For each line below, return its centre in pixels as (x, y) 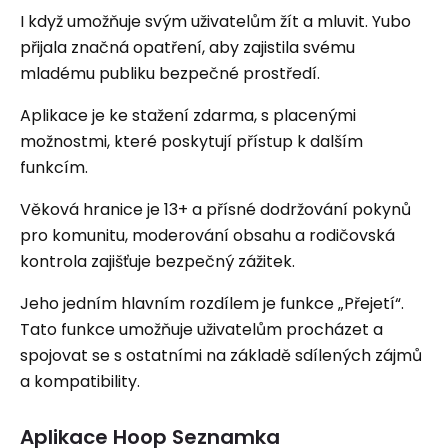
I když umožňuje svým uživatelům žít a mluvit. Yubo (215, 21)
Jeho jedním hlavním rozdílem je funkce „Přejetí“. (212, 303)
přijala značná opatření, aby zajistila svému (187, 47)
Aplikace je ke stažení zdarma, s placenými (188, 115)
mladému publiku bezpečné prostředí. (170, 73)
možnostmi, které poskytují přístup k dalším (191, 141)
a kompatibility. (80, 381)
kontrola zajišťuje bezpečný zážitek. (157, 261)
